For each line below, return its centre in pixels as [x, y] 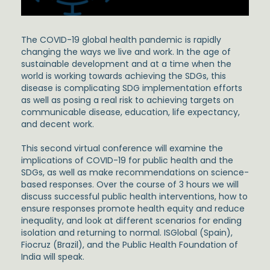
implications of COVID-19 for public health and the [127, 161]
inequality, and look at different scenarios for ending [131, 221]
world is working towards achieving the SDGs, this [124, 76]
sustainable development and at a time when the [126, 64]
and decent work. [58, 124]
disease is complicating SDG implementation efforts [132, 88]
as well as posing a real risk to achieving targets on [127, 100]
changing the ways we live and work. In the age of [126, 52]
